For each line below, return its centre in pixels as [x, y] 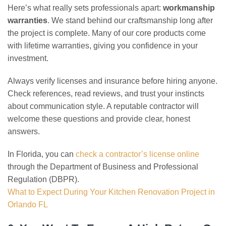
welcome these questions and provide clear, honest [99, 119]
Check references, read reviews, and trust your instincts [106, 94]
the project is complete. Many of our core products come [107, 33]
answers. [24, 131]
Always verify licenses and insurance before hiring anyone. [112, 81]
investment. [28, 58]
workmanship [189, 8]
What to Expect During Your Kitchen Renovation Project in [111, 192]
